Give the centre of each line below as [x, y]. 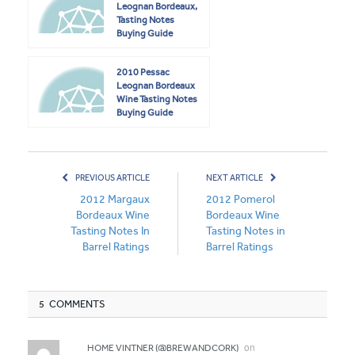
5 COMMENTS [72, 303]
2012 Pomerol [240, 199]
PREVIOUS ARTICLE [112, 177]
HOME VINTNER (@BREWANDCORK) [163, 347]
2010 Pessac [143, 72]
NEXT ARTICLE [235, 177]
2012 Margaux [115, 199]
